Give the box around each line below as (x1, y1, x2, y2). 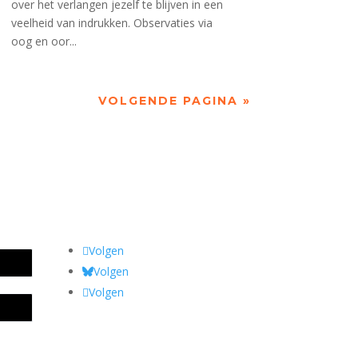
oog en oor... (10, 34, 77, 50)
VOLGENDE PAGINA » (97, 93, 251, 109)
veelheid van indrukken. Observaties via (10, 15, 213, 31)
